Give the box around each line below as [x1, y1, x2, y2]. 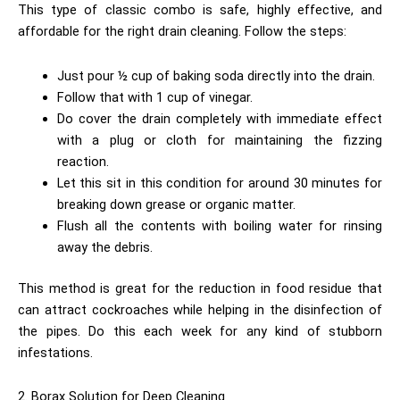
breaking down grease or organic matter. [56, 196, 299, 212]
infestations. [18, 344, 96, 361]
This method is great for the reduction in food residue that [18, 279, 382, 296]
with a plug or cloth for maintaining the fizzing [56, 131, 382, 148]
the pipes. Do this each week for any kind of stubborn [18, 322, 382, 339]
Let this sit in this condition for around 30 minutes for [56, 174, 382, 191]
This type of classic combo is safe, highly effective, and [18, 2, 382, 19]
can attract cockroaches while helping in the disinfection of [18, 301, 382, 318]
